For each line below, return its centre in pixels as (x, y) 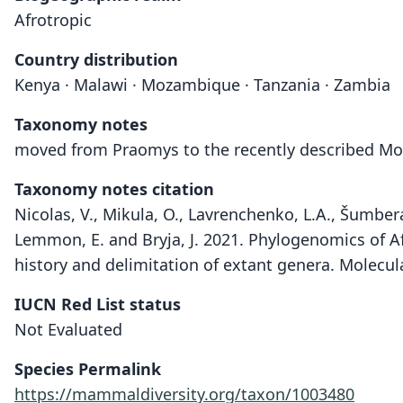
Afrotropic (53, 20)
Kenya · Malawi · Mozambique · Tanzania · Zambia (202, 85)
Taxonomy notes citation (114, 189)
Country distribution (96, 59)
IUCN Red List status (98, 304)
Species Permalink (88, 369)
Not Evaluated (68, 329)
